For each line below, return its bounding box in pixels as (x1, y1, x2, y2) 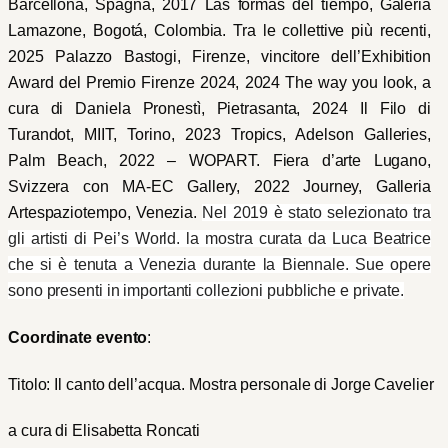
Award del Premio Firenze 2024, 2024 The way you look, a (8, 74, 431, 92)
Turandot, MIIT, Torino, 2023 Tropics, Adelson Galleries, (8, 126, 431, 144)
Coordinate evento (8, 329, 148, 347)
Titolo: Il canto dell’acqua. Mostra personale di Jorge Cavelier (8, 375, 434, 393)
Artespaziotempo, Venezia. (8, 204, 203, 222)
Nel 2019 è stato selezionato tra (202, 204, 431, 222)
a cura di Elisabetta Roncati (8, 421, 201, 439)
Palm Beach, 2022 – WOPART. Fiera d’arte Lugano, (8, 152, 431, 170)
